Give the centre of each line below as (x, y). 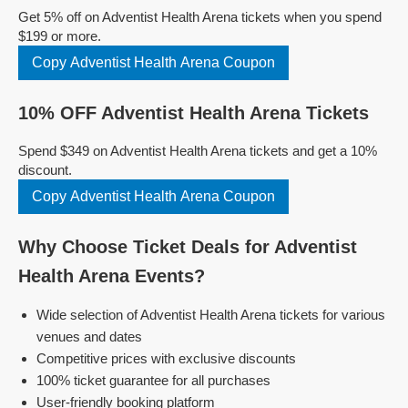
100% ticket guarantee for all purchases (153, 380)
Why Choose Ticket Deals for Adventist (188, 247)
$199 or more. (60, 36)
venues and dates (89, 337)
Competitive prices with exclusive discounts (166, 358)
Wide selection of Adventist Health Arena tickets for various (211, 315)
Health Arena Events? (112, 276)
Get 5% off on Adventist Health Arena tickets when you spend (200, 17)
